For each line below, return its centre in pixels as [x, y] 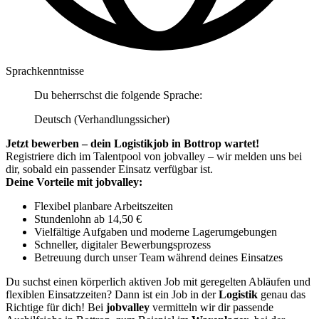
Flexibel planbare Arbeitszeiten [104, 206]
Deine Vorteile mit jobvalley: [74, 182]
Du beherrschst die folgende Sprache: [118, 95]
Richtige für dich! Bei [56, 307]
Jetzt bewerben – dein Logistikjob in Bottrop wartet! [132, 143]
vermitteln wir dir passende [211, 307]
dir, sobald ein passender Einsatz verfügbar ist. [109, 169]
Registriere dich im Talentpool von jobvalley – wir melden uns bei [154, 156]
